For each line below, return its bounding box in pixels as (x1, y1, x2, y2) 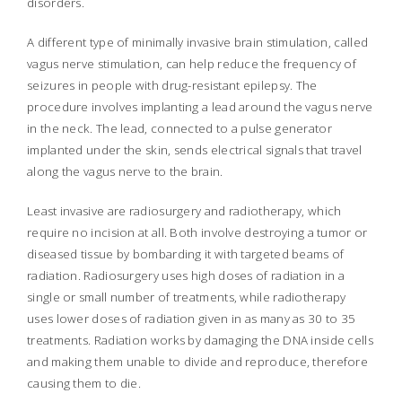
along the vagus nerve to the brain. (27, 163, 223, 180)
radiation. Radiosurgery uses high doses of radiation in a (27, 267, 345, 284)
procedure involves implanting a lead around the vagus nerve (27, 99, 373, 116)
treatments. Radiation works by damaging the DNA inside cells (27, 332, 373, 349)
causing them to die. (27, 375, 142, 392)
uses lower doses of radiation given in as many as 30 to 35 (27, 310, 356, 328)
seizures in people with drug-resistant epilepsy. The (27, 77, 318, 94)
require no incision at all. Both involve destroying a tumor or (27, 224, 368, 241)
